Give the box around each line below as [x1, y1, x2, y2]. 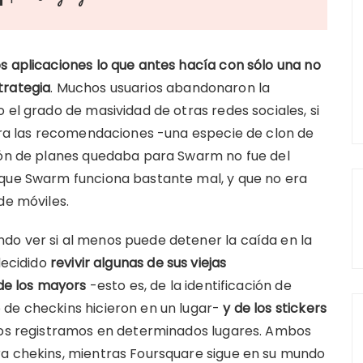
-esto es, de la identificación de [86, 276, 292, 295]
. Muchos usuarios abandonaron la [50, 79, 271, 97]
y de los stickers [223, 299, 327, 318]
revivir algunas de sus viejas [49, 254, 227, 272]
